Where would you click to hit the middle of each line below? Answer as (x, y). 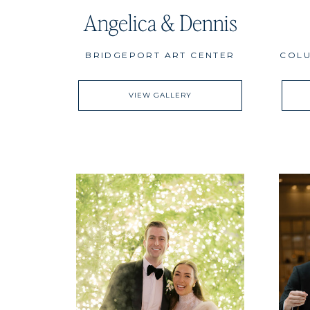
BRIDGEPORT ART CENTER (160, 55)
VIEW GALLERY (160, 95)
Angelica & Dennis (160, 22)
